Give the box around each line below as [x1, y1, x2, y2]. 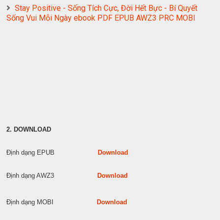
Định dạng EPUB [6, 148, 98, 156]
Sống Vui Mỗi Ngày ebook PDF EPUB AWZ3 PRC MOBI [6, 13, 196, 23]
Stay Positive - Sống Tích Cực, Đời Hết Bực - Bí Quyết [15, 3, 198, 13]
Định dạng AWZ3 [6, 171, 98, 179]
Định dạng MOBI [6, 198, 97, 206]
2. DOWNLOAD [6, 125, 52, 133]
